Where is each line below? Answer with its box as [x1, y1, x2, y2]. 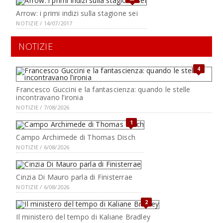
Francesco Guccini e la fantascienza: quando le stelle [16, 85, 191, 94]
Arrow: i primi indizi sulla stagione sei [16, 8, 138, 18]
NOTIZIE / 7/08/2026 [16, 104, 70, 111]
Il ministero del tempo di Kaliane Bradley [16, 212, 151, 222]
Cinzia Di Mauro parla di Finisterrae [16, 172, 133, 182]
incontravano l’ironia [16, 93, 83, 102]
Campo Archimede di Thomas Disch [16, 132, 135, 142]
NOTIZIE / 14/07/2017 [16, 19, 73, 27]
